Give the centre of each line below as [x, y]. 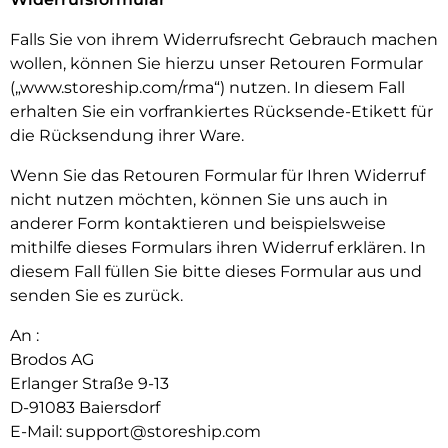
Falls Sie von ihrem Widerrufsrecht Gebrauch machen [224, 39]
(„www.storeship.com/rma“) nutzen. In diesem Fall [207, 87]
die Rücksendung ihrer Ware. [127, 135]
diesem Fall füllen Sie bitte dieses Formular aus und [216, 271]
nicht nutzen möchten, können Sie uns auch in [199, 199]
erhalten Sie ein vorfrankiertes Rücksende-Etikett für [221, 111]
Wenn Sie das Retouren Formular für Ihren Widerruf [217, 175]
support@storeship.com [163, 431]
